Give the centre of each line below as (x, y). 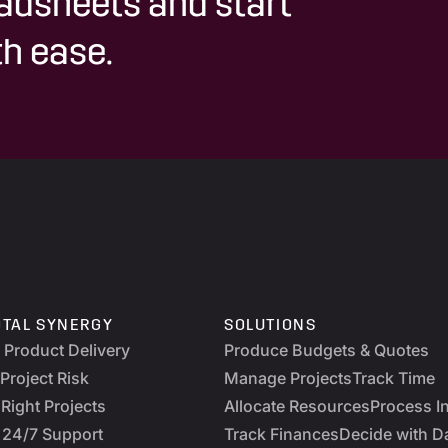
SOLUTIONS (270, 326)
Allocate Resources (297, 406)
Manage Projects (288, 378)
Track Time (393, 378)
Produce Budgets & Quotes (326, 350)
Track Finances (281, 434)
